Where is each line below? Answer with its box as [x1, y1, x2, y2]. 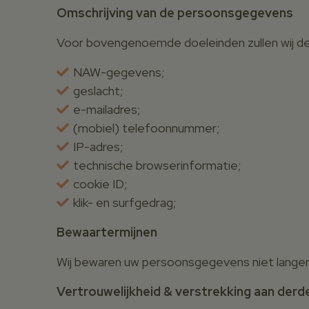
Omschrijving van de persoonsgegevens [57, 4, 293, 21]
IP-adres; [73, 138, 123, 154]
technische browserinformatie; [73, 157, 241, 173]
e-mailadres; [73, 101, 140, 117]
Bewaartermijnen [57, 223, 157, 240]
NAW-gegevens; [73, 63, 164, 80]
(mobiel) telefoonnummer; [73, 119, 219, 136]
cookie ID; [73, 175, 127, 192]
